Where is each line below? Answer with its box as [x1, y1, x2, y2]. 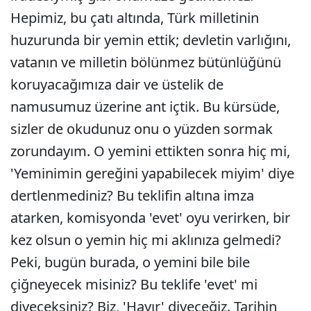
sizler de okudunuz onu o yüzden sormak [10, 119, 273, 138]
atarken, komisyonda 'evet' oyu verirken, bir [10, 208, 290, 227]
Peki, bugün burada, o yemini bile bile [10, 253, 250, 271]
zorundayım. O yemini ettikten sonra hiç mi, [10, 142, 290, 160]
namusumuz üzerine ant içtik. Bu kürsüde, [10, 97, 280, 116]
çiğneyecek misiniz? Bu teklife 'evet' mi [10, 275, 258, 294]
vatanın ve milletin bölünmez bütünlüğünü [10, 53, 281, 72]
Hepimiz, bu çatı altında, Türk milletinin [10, 8, 259, 27]
